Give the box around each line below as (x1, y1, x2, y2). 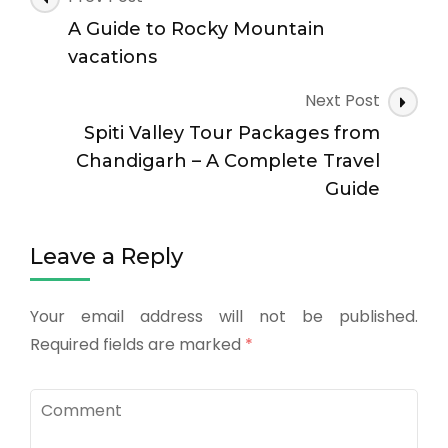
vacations (68, 45, 157, 68)
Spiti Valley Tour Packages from (84, 121, 380, 144)
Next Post (305, 88, 380, 112)
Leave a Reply (30, 242, 183, 270)
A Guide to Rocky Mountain (68, 17, 325, 40)
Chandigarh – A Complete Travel (76, 149, 380, 172)
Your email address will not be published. (30, 304, 418, 328)
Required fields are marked (30, 332, 245, 356)
